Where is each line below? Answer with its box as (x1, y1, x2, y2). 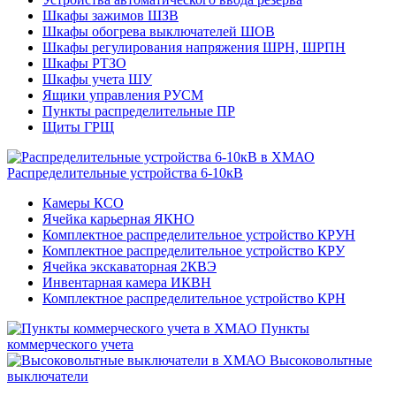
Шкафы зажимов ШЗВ (42, 8, 179, 23)
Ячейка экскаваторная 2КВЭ (42, 259, 217, 274)
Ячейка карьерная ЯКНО (42, 211, 194, 226)
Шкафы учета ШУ (42, 72, 152, 87)
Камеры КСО (42, 195, 124, 210)
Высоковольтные (270, 353, 372, 368)
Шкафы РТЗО (42, 56, 126, 71)
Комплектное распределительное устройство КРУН (42, 227, 355, 242)
